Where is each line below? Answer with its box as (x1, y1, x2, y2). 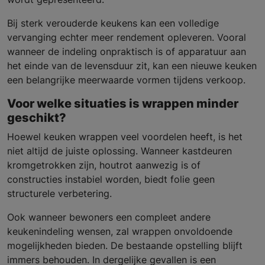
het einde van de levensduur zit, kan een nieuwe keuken (7, 60, 257, 72)
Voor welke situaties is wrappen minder (7, 96, 238, 111)
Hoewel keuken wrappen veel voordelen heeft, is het (7, 131, 243, 143)
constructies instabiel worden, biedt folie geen (7, 173, 215, 186)
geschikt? (7, 111, 66, 125)
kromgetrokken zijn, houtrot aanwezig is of (7, 159, 201, 172)
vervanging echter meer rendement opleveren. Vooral (7, 31, 246, 44)
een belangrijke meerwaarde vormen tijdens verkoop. (7, 74, 245, 86)
